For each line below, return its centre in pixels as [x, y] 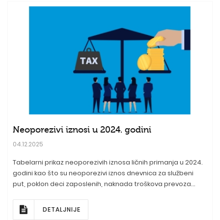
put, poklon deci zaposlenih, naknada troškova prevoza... [104, 184]
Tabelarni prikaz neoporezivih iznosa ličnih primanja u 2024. [108, 162]
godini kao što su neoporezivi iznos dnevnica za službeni [103, 173]
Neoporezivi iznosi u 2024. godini [82, 129]
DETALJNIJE [62, 209]
